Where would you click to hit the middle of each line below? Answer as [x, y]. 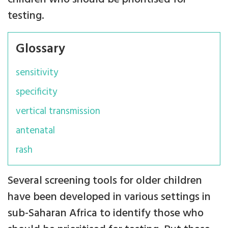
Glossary [40, 49]
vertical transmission [58, 112]
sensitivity [37, 73]
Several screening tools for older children [105, 181]
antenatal [35, 131]
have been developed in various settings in [109, 197]
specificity [36, 92]
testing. [26, 16]
